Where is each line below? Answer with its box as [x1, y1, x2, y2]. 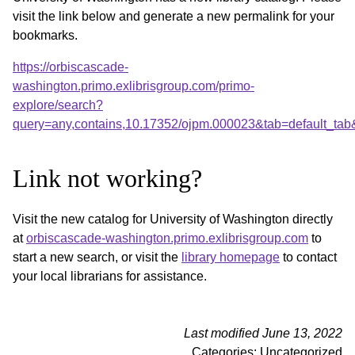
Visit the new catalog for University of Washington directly [13, 212, 333, 226]
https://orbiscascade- [13, 59, 128, 74]
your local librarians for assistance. [13, 269, 207, 283]
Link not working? [13, 163, 202, 193]
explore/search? [13, 97, 103, 112]
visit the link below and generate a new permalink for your [13, 9, 334, 23]
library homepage [181, 250, 280, 264]
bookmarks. [13, 28, 78, 42]
